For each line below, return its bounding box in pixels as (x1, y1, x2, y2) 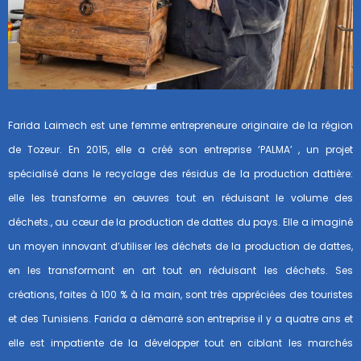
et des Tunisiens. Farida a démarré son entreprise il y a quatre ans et (8, 311, 353, 326)
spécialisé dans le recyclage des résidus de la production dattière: (8, 166, 353, 180)
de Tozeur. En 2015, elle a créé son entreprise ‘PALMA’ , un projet (8, 142, 353, 156)
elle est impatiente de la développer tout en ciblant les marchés (8, 335, 353, 350)
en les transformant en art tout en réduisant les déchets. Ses (8, 263, 353, 277)
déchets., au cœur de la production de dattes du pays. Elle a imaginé (8, 214, 353, 229)
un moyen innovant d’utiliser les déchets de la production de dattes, (8, 239, 353, 253)
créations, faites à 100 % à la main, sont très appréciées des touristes (8, 287, 353, 301)
